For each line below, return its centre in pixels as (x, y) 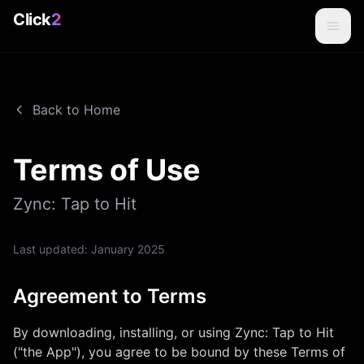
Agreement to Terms (110, 296)
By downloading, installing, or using (124, 332)
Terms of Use (107, 170)
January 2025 (128, 249)
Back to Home (76, 110)
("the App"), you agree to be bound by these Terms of (179, 352)
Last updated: (52, 249)
